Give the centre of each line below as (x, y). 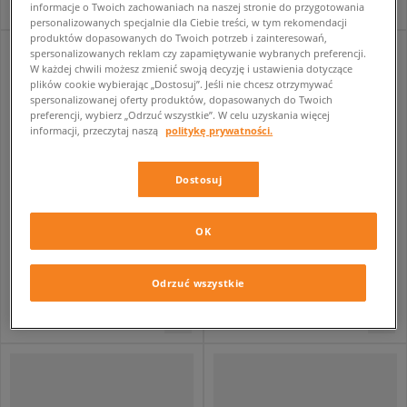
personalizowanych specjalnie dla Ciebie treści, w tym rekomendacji (189, 23)
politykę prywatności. (219, 131)
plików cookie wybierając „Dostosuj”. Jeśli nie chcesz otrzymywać (182, 84)
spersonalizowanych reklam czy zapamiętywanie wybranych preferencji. (199, 54)
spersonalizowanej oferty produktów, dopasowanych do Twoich (182, 100)
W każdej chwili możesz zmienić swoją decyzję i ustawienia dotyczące (192, 69)
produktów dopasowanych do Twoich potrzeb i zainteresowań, (179, 38)
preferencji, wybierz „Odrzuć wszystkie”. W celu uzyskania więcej (180, 115)
